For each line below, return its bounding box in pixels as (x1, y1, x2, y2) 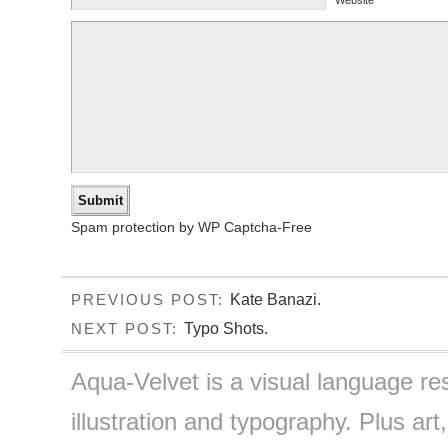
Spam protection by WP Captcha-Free (70, 219, 312, 235)
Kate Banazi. (229, 289, 321, 308)
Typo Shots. (183, 319, 268, 338)
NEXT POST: (70, 321, 184, 338)
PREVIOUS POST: (70, 291, 230, 308)
